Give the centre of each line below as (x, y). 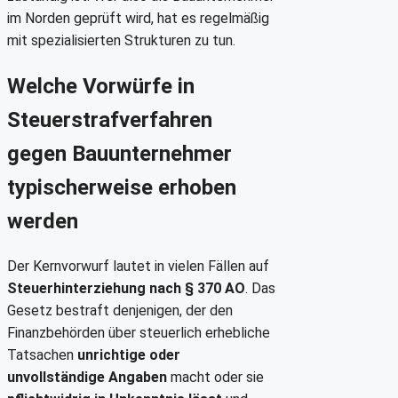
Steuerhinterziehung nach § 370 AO (126, 289)
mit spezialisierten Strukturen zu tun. (121, 40)
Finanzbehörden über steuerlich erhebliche (139, 333)
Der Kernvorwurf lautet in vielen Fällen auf (138, 267)
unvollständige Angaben (87, 378)
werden (43, 221)
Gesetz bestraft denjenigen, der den (120, 311)
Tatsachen (42, 355)
